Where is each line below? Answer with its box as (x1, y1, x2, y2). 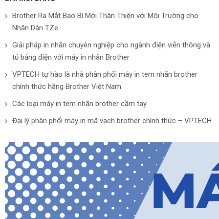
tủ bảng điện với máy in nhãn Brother (12, 53, 130, 62)
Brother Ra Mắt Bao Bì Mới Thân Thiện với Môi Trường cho (12, 11, 198, 20)
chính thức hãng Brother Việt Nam (12, 82, 121, 91)
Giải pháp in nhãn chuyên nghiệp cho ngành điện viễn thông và (12, 41, 210, 49)
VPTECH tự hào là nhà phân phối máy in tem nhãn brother (12, 70, 197, 79)
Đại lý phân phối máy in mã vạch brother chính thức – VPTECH (12, 116, 212, 125)
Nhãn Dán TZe (12, 23, 58, 32)
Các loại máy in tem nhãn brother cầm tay (12, 99, 147, 108)
